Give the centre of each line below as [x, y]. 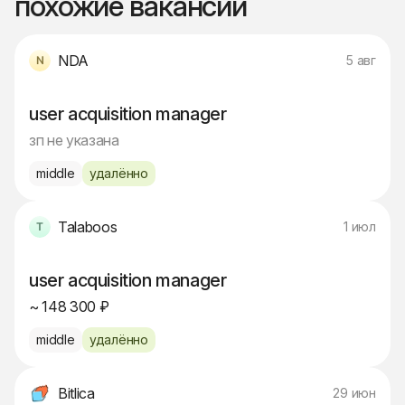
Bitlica [76, 393]
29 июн [354, 393]
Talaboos [88, 227]
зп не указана [74, 140]
